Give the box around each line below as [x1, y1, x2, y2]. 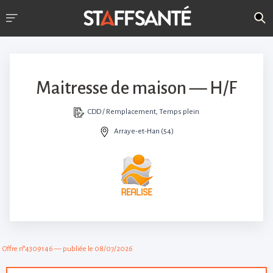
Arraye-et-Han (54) [113, 127, 174, 135]
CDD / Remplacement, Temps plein [88, 108, 200, 116]
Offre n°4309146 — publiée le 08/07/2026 [2, 245, 133, 253]
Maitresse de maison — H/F [36, 79, 237, 97]
